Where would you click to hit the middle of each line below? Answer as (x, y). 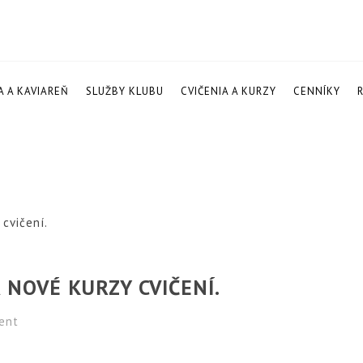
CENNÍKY (316, 91)
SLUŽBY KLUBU (124, 91)
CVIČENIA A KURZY (228, 91)
